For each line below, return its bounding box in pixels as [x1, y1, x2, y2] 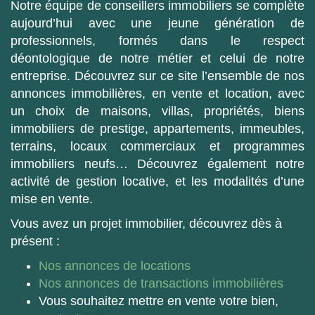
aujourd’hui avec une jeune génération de [11, 16, 304, 30]
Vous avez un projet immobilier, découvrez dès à [11, 217, 282, 231]
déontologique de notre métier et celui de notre [11, 51, 304, 65]
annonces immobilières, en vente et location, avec [11, 86, 304, 101]
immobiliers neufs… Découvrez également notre [11, 157, 304, 171]
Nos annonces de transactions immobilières [39, 276, 283, 290]
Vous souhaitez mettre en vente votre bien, [39, 294, 278, 308]
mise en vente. [11, 192, 96, 206]
